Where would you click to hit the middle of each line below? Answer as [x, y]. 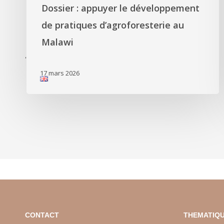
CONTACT [42, 215]
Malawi [57, 42]
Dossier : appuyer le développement [120, 8]
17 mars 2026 [60, 73]
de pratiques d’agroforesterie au [113, 25]
